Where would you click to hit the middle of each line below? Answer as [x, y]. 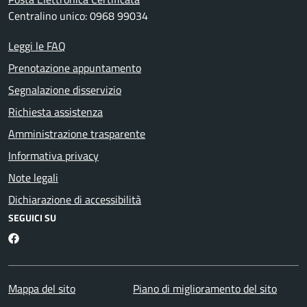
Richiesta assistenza [56, 111]
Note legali [33, 177]
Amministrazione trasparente [77, 133]
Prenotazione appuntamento [75, 67]
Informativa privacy [53, 155]
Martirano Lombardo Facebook [89, 237]
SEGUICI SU [32, 217]
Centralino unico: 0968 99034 [78, 15]
